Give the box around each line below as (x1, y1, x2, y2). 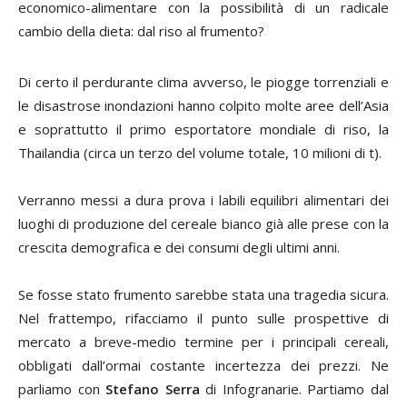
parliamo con (18, 379, 106, 398)
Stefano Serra (105, 379, 200, 398)
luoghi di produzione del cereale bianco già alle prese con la (18, 213, 389, 233)
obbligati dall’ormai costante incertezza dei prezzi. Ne (18, 355, 389, 374)
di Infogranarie (199, 379, 299, 398)
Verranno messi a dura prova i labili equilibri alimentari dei (18, 190, 389, 209)
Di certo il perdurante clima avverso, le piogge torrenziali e (18, 72, 389, 91)
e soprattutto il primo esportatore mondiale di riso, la (18, 119, 389, 138)
